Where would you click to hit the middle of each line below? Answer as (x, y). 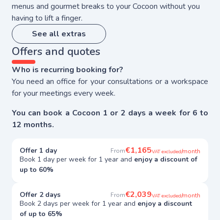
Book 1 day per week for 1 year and (77, 159)
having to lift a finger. (47, 18)
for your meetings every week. (64, 93)
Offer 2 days (40, 194)
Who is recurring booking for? (68, 69)
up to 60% (37, 169)
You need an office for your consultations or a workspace (110, 81)
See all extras (59, 34)
